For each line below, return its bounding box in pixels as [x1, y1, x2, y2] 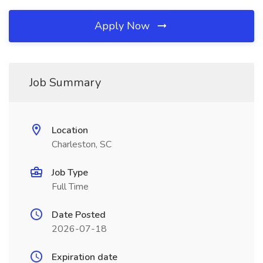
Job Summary [29, 75, 101, 90]
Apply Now [95, 19, 153, 33]
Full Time [52, 180, 89, 193]
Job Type [52, 166, 88, 179]
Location [52, 124, 88, 137]
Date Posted [52, 208, 106, 221]
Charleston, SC [52, 138, 112, 151]
